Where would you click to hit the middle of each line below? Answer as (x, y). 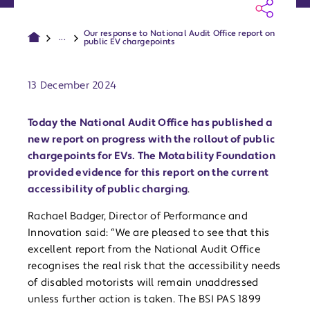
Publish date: (61, 75)
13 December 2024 (72, 86)
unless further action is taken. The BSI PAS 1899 (144, 300)
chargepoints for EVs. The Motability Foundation (152, 156)
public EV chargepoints (129, 42)
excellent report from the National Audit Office (144, 250)
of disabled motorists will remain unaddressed (143, 283)
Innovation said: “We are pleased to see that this (149, 233)
